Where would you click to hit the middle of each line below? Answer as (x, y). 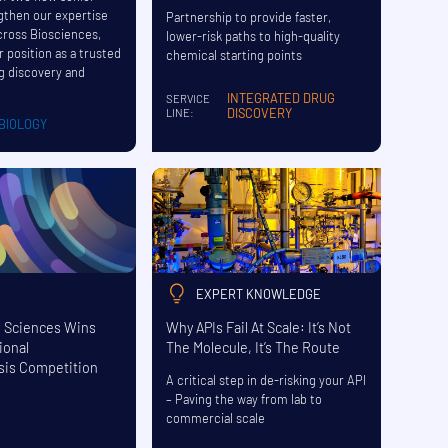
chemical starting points (234, 54)
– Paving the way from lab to (244, 398)
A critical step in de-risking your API (266, 379)
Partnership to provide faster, (249, 16)
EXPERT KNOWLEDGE (259, 294)
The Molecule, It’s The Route (253, 347)
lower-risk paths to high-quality (253, 35)
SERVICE (188, 99)
